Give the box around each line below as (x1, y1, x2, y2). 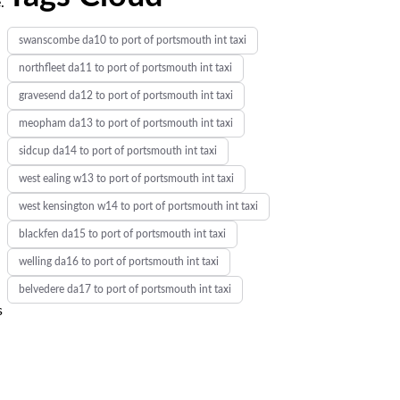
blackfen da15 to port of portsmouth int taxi (18, 229, 226, 239)
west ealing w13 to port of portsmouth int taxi (18, 173, 234, 184)
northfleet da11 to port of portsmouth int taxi (18, 62, 232, 73)
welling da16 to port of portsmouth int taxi (18, 256, 219, 267)
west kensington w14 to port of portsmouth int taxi (18, 201, 258, 212)
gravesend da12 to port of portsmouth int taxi (18, 90, 233, 101)
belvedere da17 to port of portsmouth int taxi (18, 284, 231, 295)
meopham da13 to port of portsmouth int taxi (18, 118, 233, 129)
